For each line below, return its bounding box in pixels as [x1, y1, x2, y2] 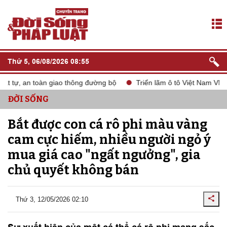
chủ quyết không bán [8, 163, 139, 178]
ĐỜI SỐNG [8, 94, 49, 104]
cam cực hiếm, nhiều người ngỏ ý [8, 132, 211, 147]
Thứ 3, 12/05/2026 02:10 [16, 195, 88, 203]
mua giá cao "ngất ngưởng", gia [8, 147, 201, 163]
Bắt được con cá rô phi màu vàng [8, 117, 207, 132]
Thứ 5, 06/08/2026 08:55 [8, 57, 89, 65]
